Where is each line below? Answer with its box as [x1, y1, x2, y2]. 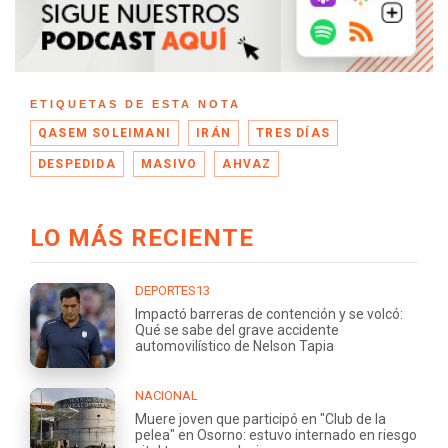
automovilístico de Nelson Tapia [135, 337, 334, 354]
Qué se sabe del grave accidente [135, 321, 339, 338]
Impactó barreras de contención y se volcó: [135, 305, 403, 322]
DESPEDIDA [38, 156, 116, 171]
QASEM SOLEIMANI [38, 125, 171, 140]
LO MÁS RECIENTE [30, 223, 254, 252]
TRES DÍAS [256, 125, 331, 140]
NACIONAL [135, 387, 198, 403]
